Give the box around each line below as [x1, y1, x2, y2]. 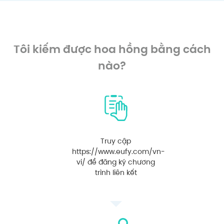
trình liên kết [94, 167, 137, 177]
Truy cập [100, 135, 131, 146]
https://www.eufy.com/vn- [71, 146, 165, 156]
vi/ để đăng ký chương [76, 156, 155, 167]
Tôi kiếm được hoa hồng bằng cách [13, 41, 211, 57]
